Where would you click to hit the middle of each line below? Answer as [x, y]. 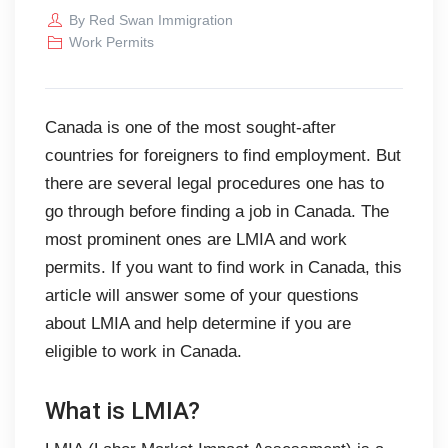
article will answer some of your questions [202, 295]
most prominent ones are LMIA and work [196, 239]
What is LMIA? [122, 410]
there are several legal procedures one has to [214, 183]
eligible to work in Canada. [143, 351]
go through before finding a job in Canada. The [217, 211]
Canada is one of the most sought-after [190, 127]
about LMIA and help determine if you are [198, 323]
